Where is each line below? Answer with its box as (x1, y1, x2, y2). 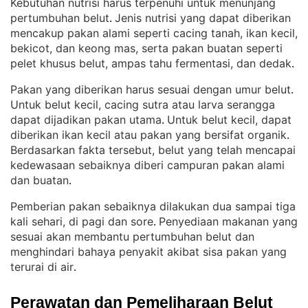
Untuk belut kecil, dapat (167, 113, 291, 126)
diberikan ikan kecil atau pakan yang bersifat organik (10, 128, 287, 142)
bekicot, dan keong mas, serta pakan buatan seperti (10, 41, 283, 55)
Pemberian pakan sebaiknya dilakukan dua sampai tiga (10, 199, 296, 213)
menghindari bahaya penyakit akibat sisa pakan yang (10, 245, 287, 258)
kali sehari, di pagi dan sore (10, 214, 153, 228)
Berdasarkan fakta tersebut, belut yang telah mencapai (10, 143, 296, 157)
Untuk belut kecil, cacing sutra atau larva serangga (10, 98, 275, 111)
